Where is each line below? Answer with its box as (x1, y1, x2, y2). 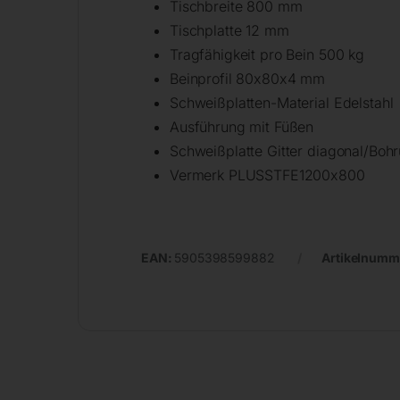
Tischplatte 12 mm (170, 21, 289, 40)
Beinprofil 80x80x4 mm (170, 70, 326, 88)
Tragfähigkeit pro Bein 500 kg (170, 46, 364, 64)
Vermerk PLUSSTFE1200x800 (170, 166, 365, 185)
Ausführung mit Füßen (170, 118, 314, 137)
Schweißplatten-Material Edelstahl (170, 94, 394, 112)
